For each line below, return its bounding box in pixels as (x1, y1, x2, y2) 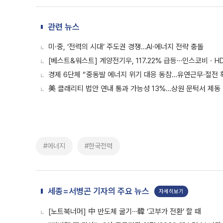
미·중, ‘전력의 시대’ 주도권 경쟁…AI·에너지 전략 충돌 (48, 42, 204, 51)
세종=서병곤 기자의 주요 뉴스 (48, 186, 149, 196)
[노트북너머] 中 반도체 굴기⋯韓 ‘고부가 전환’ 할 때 (48, 207, 201, 216)
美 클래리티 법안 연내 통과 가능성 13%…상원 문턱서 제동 (48, 84, 221, 93)
